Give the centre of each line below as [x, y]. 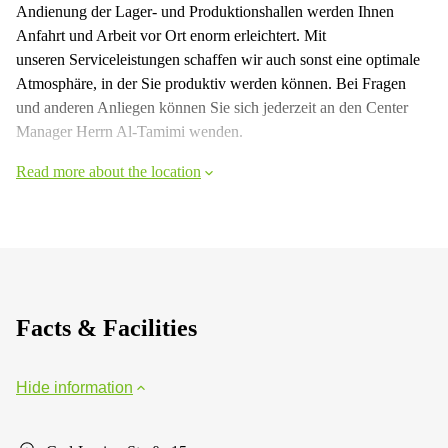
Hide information [74, 387]
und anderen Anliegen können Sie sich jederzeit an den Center [212, 107]
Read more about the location [108, 171]
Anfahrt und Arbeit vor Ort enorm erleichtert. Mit [171, 35]
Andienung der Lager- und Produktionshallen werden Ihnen [205, 11]
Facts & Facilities [106, 327]
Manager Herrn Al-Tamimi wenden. [129, 131]
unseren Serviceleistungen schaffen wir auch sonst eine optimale [218, 59]
